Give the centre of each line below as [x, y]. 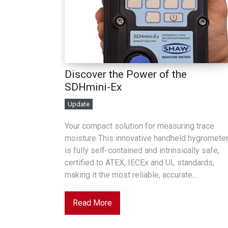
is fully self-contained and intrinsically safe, [142, 150]
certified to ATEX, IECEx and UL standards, [139, 163]
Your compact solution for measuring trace [139, 126]
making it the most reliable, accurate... [131, 175]
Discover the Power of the [126, 74]
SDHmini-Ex [93, 87]
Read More [92, 203]
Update [79, 104]
